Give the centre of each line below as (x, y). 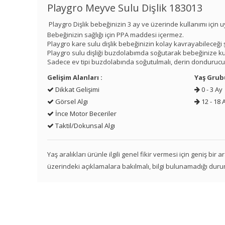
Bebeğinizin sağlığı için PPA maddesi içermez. (116, 35)
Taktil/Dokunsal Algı (85, 126)
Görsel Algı (71, 102)
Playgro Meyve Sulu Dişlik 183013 (125, 8)
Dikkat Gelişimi (77, 90)
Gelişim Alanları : (75, 78)
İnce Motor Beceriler (85, 114)
